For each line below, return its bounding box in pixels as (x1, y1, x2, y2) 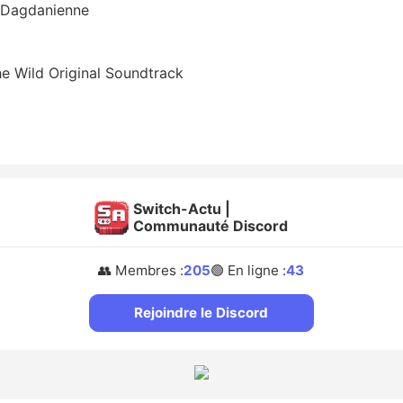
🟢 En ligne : (210, 262, 287, 280)
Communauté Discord (132, 217, 288, 236)
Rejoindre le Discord (134, 304, 269, 322)
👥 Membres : (98, 262, 184, 280)
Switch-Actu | (132, 200, 230, 219)
